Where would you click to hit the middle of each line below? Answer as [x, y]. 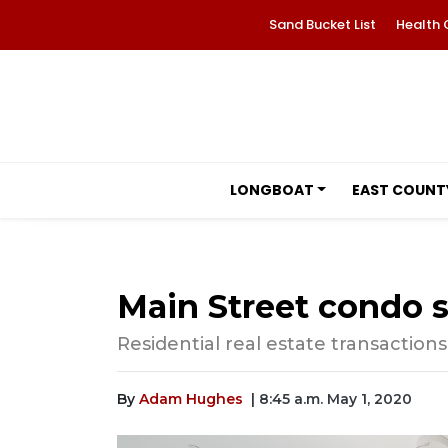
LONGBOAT [271, 190]
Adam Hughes [191, 399]
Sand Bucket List [322, 24]
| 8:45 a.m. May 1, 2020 [331, 399]
